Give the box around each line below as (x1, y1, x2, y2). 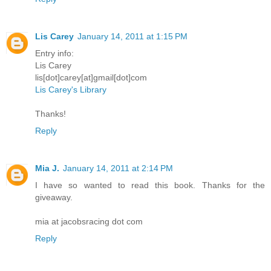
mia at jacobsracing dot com (35, 217, 143, 227)
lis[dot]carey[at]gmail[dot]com (35, 73, 147, 83)
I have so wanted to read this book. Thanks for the (35, 180, 265, 191)
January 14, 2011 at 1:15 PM (77, 31, 188, 42)
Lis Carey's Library (35, 85, 106, 95)
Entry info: (35, 48, 74, 59)
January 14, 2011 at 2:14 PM (63, 163, 173, 174)
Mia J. (35, 163, 59, 174)
